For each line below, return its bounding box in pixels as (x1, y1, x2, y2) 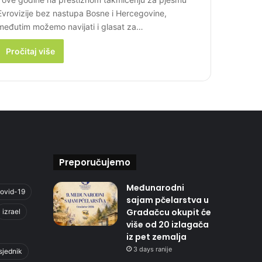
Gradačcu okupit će (126, 206, 211, 218)
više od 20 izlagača (126, 219, 209, 230)
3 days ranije (133, 245, 172, 253)
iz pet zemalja (126, 231, 187, 243)
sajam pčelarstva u (126, 194, 209, 206)
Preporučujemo (59, 156, 130, 168)
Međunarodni (126, 182, 184, 194)
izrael (2, 207, 20, 216)
